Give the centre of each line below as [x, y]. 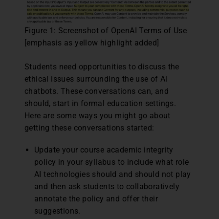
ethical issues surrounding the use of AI [96, 79]
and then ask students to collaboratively [107, 186]
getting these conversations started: [89, 128]
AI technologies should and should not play [113, 174]
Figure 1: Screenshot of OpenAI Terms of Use [106, 30]
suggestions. [57, 211]
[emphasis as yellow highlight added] [92, 43]
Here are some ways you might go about [98, 115]
